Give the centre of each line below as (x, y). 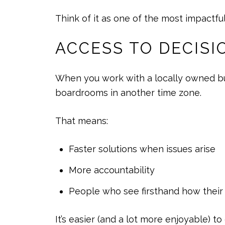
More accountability (111, 170)
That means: (82, 121)
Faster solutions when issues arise (142, 149)
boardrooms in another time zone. (128, 93)
